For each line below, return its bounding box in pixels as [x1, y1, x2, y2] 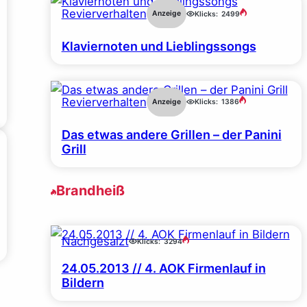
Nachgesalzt [61, 234, 129, 249]
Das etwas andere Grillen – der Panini [61, 127, 282, 142]
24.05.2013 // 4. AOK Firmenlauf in [61, 261, 266, 276]
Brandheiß [56, 182, 125, 199]
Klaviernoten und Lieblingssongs [61, 39, 256, 53]
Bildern [61, 275, 104, 291]
